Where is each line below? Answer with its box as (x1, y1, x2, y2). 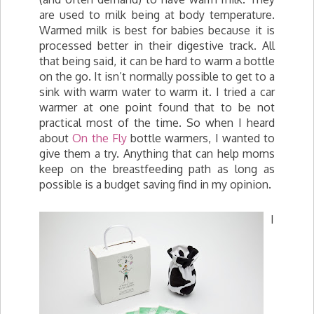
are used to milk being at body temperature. (39, 8, 275, 22)
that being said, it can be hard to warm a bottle (39, 54, 275, 68)
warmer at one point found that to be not (39, 100, 275, 114)
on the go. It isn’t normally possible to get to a (39, 69, 275, 83)
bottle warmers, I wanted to (126, 131, 275, 145)
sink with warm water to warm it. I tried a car (39, 85, 275, 99)
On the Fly (72, 131, 127, 145)
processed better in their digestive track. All (39, 39, 275, 53)
